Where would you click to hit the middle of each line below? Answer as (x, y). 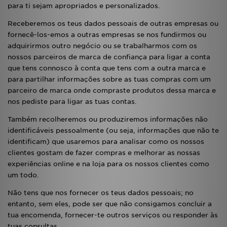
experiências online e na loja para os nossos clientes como (108, 164)
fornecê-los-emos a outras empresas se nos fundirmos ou (107, 35)
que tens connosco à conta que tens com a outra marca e (107, 68)
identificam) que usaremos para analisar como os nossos (106, 142)
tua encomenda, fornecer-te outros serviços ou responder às (113, 215)
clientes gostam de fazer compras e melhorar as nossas (104, 153)
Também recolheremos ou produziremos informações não (108, 119)
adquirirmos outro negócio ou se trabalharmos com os (102, 46)
